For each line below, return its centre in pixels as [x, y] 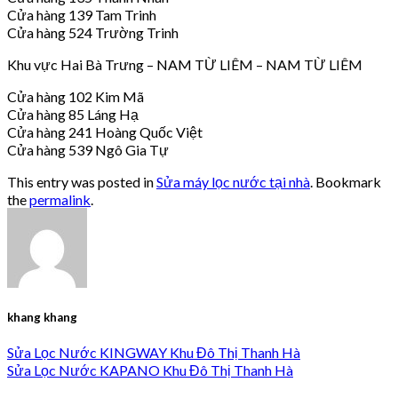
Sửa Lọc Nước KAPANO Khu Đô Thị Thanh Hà [150, 370]
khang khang [42, 317]
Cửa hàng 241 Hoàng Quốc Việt [105, 131]
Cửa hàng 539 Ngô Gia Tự [88, 149]
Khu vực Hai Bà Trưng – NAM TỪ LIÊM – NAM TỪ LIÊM [185, 64]
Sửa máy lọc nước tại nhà [233, 181]
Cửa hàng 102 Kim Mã [76, 96]
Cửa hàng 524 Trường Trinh [93, 32]
